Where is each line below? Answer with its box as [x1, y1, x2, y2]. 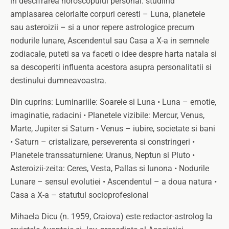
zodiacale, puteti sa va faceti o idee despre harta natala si [10, 49, 217, 59]
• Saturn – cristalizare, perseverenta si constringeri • [10, 137, 195, 147]
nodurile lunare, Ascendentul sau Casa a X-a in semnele [10, 36, 209, 45]
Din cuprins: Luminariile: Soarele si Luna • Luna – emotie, [10, 97, 216, 107]
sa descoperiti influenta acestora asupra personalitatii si [10, 62, 212, 72]
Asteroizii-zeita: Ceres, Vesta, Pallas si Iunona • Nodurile [10, 164, 209, 173]
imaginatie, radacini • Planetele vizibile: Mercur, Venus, [10, 110, 204, 120]
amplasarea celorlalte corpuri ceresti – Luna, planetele [10, 9, 205, 19]
